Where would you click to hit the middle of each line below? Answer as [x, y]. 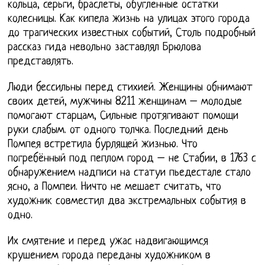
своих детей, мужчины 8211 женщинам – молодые [125, 102]
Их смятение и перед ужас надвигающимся [108, 242]
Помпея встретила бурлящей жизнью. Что [103, 145]
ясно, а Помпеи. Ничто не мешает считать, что [115, 188]
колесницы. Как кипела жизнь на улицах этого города [129, 20]
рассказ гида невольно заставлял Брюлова [105, 48]
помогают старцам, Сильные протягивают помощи [123, 117]
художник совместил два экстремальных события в [127, 202]
